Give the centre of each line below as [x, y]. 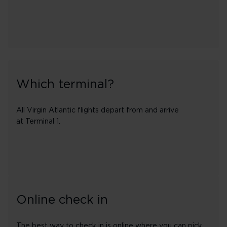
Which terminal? [65, 85]
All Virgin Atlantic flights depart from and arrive [98, 110]
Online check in [62, 200]
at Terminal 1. [38, 122]
